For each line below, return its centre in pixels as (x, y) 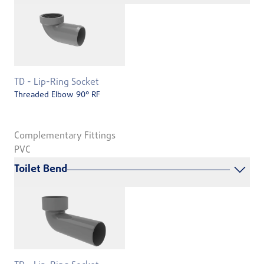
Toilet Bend (41, 169)
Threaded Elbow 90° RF (57, 95)
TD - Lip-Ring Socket (57, 83)
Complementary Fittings (65, 136)
